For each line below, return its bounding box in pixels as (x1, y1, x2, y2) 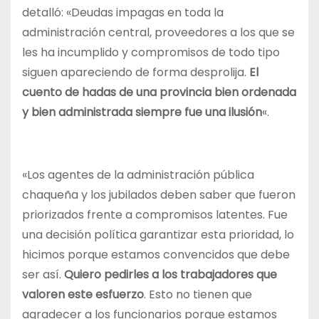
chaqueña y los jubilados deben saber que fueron (22, 187, 296, 204)
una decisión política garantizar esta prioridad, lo (22, 226, 294, 244)
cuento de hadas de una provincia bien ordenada (22, 84, 296, 101)
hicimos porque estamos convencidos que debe (22, 246, 290, 263)
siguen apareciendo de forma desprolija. (22, 64, 249, 81)
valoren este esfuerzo (22, 286, 144, 303)
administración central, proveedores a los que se (22, 24, 295, 41)
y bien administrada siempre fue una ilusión (22, 104, 262, 121)
